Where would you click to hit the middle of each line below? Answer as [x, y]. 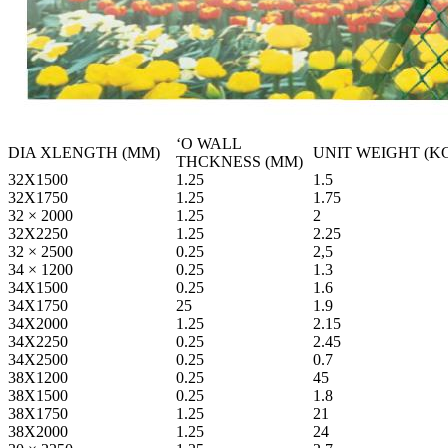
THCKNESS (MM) [239, 162]
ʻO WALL [208, 144]
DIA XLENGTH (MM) [84, 153]
